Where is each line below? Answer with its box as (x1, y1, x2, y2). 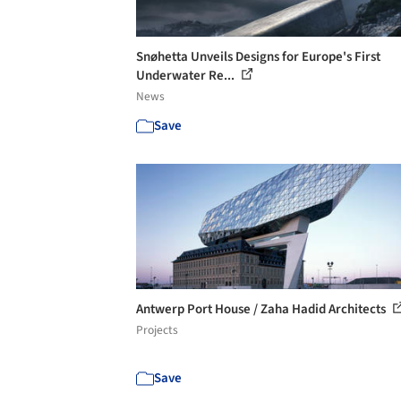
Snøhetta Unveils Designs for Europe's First (136, 47, 380, 66)
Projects (136, 320, 178, 338)
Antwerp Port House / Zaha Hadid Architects (136, 299, 388, 319)
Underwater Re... (136, 65, 237, 85)
